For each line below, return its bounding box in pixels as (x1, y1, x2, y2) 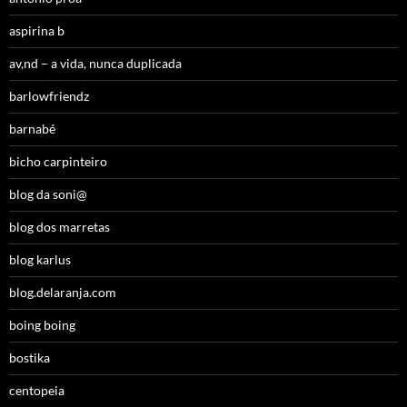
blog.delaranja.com (9, 284, 116, 301)
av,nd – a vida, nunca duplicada (9, 55, 182, 72)
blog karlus (9, 252, 71, 268)
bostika (9, 350, 50, 366)
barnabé (9, 121, 55, 137)
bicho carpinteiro (9, 154, 107, 170)
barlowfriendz (9, 88, 89, 104)
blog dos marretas (9, 219, 110, 235)
